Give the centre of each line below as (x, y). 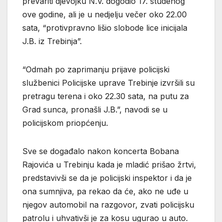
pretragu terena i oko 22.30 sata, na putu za (106, 96)
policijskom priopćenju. (65, 123)
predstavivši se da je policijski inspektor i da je (107, 178)
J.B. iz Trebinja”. (52, 41)
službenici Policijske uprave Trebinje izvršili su (109, 83)
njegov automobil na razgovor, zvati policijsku (108, 204)
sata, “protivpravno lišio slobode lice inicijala (105, 28)
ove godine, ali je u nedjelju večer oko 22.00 (105, 14)
